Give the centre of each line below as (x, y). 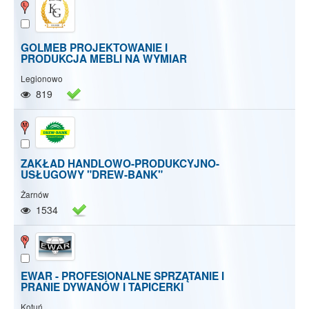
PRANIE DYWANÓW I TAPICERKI (102, 287)
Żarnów (35, 194)
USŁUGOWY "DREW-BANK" (92, 174)
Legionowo (42, 78)
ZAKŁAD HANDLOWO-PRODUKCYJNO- (120, 163)
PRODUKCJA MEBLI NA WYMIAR (104, 58)
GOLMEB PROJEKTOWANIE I (94, 47)
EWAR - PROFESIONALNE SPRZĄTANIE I (122, 276)
